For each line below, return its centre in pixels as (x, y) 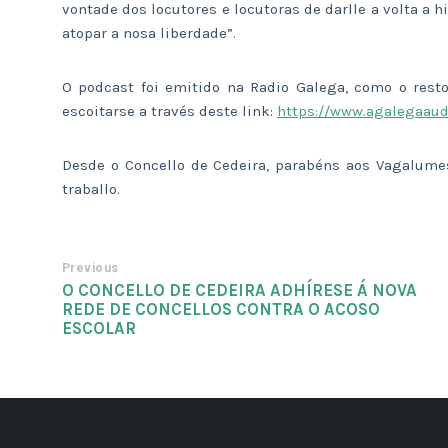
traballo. (91, 188)
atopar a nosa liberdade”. (149, 32)
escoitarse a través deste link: (169, 110)
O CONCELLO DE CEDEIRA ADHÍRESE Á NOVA (239, 290)
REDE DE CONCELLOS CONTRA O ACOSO (221, 309)
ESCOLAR (99, 328)
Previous (90, 267)
